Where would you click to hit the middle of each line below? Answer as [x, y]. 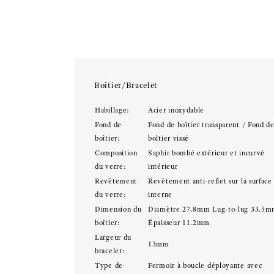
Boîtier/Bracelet [126, 85]
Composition [116, 153]
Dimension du [118, 209]
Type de [109, 265]
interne [160, 194]
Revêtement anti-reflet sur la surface [210, 181]
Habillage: [112, 110]
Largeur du [113, 237]
